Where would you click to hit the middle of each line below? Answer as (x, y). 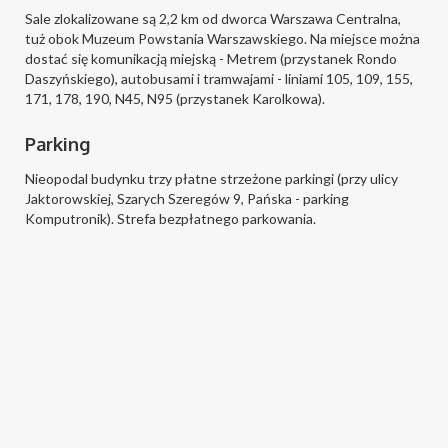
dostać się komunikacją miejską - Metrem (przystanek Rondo (211, 58)
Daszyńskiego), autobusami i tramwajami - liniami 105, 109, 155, (219, 78)
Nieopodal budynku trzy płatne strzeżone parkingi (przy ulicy (211, 178)
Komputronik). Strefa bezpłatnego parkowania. (170, 218)
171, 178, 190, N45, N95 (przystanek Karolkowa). (175, 98)
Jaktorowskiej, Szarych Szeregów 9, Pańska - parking (187, 198)
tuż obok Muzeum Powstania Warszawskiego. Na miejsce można (222, 38)
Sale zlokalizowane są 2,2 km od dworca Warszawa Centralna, (213, 18)
